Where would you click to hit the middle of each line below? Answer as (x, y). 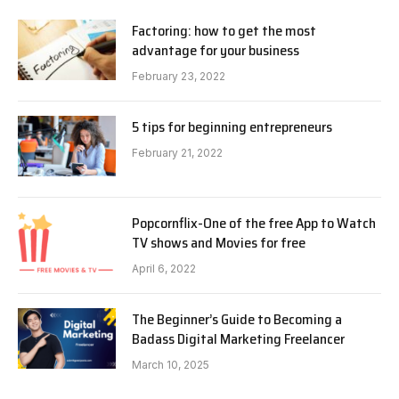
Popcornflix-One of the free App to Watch (254, 223)
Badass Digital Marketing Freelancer (238, 338)
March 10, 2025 (171, 364)
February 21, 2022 (177, 152)
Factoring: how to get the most (224, 30)
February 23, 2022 (179, 76)
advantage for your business (216, 50)
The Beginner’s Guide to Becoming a (237, 319)
